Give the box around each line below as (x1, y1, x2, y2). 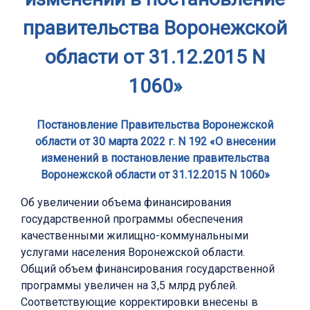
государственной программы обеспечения (21, 212, 243, 226)
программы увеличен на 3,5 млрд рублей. (21, 279, 237, 293)
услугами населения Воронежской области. (21, 246, 245, 259)
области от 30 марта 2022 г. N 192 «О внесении (35, 135, 275, 149)
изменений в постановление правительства (41, 152, 269, 165)
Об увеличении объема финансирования (21, 196, 231, 210)
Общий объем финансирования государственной (21, 262, 275, 276)
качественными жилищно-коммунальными (21, 229, 248, 243)
